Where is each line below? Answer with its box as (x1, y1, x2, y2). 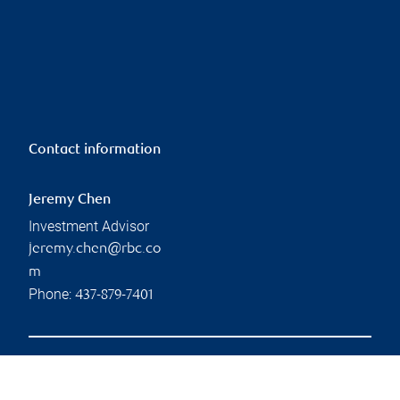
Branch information (29, 368, 154, 384)
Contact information (29, 142, 161, 158)
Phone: (29, 285, 75, 303)
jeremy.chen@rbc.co (29, 241, 161, 257)
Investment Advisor (29, 217, 149, 235)
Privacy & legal (214, 368, 309, 384)
